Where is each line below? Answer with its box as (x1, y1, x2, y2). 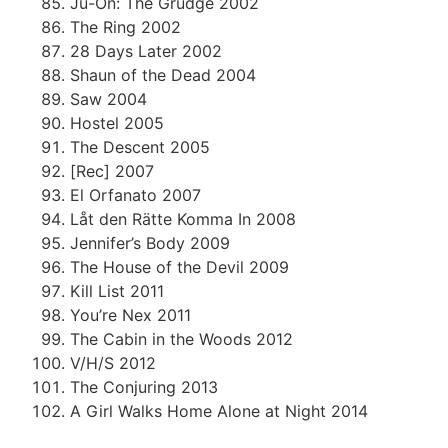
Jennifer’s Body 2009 (70, 232, 230, 253)
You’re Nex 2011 (70, 304, 191, 325)
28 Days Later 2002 (70, 40, 222, 61)
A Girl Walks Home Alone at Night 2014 (70, 400, 368, 421)
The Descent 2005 (70, 136, 210, 157)
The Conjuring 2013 (70, 376, 218, 397)
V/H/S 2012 (70, 352, 156, 373)
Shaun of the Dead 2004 (70, 64, 256, 85)
